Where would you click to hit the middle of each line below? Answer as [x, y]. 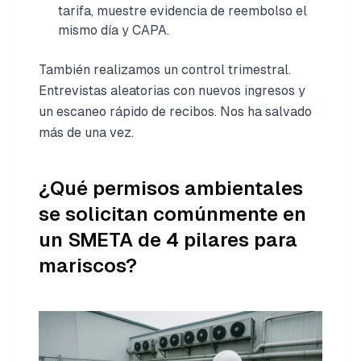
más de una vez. [86, 133]
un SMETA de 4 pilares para [168, 240]
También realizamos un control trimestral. [165, 70]
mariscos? [88, 266]
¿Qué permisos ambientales [171, 188]
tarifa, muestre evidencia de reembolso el [183, 11]
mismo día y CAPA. [114, 30]
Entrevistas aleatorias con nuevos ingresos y [172, 91]
